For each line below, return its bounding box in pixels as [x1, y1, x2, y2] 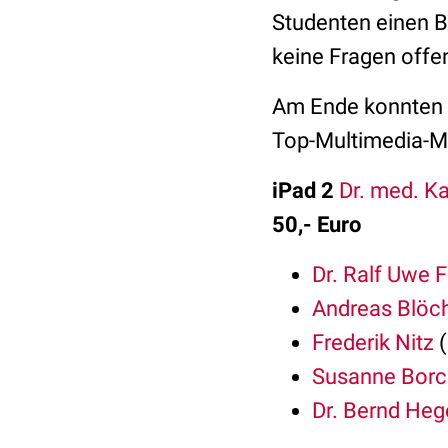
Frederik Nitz [312, 330, 434, 355]
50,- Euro [272, 212, 361, 237]
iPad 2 [272, 178, 334, 203]
